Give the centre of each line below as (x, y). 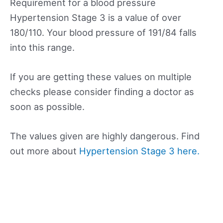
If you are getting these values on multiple (101, 76)
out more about (45, 151)
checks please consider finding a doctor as (102, 91)
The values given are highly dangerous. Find (105, 136)
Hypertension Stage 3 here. (139, 151)
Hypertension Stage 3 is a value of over (96, 17)
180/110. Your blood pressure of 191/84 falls (103, 32)
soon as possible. (47, 106)
